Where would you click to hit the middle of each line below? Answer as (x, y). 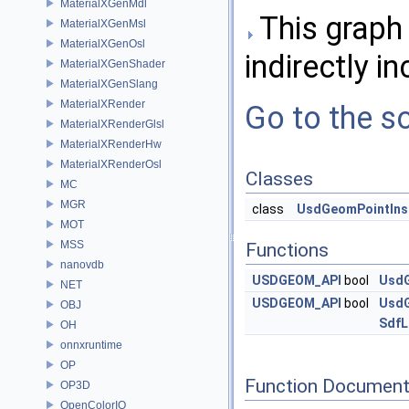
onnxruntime (91, 345)
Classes (279, 179)
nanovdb (82, 264)
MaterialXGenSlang (109, 84)
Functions (287, 250)
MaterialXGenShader (113, 63)
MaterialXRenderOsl (111, 164)
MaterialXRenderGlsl (112, 124)
